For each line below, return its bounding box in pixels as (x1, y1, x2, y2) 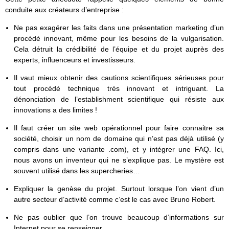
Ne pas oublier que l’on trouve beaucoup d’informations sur (13, 213, 224, 221)
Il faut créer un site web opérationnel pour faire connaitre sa (13, 123, 224, 132)
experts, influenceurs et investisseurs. (13, 55, 135, 64)
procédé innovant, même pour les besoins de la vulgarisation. (13, 34, 224, 42)
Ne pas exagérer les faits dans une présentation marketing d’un (13, 23, 224, 32)
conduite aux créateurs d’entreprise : (5, 5, 124, 14)
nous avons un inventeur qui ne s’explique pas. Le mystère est (13, 155, 224, 164)
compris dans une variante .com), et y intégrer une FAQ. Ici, (13, 145, 224, 153)
